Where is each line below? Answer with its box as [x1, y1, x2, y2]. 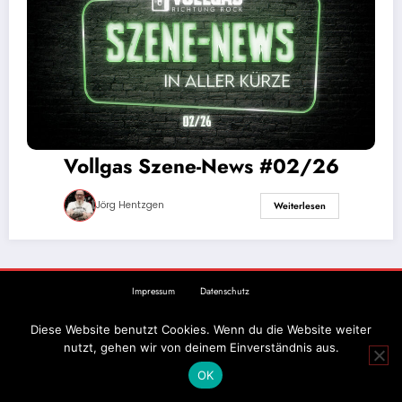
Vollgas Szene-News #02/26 [63, 152, 339, 180]
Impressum [131, 284, 175, 299]
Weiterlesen [273, 198, 326, 213]
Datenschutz [199, 284, 249, 299]
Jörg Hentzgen [95, 198, 164, 212]
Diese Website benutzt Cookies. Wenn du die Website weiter [31, 322, 371, 336]
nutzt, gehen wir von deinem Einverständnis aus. [63, 340, 339, 354]
